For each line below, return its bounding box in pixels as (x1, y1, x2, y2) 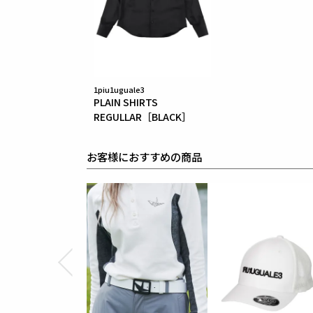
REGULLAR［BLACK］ (94, 109, 192, 124)
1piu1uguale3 (94, 83, 145, 95)
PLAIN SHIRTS (94, 94, 159, 109)
